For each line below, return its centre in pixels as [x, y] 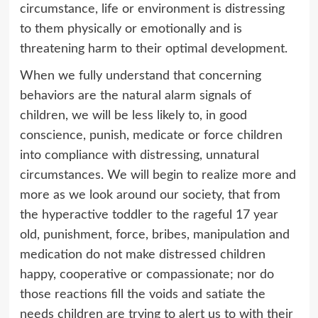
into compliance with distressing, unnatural [139, 155]
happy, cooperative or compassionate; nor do [147, 274]
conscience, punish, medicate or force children [151, 135]
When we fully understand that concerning [140, 76]
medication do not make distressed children [142, 254]
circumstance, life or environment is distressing [152, 9]
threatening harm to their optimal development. [153, 49]
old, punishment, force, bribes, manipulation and [154, 235]
